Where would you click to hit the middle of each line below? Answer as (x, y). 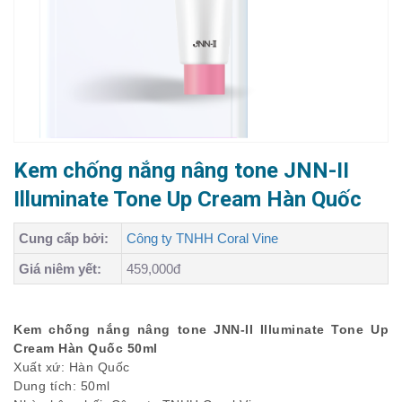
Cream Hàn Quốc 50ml (86, 348)
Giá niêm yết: (60, 269)
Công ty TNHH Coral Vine (202, 238)
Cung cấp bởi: (64, 238)
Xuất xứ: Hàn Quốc (72, 367)
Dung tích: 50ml (62, 386)
